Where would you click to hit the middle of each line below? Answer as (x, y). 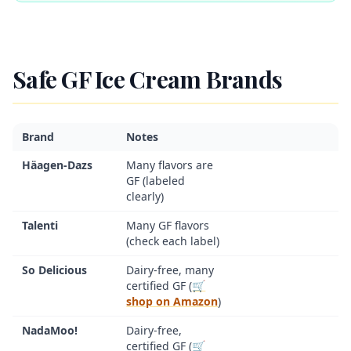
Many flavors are (170, 165)
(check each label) (173, 241)
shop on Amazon (172, 301)
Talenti (40, 225)
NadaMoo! (50, 330)
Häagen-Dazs (57, 165)
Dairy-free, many (170, 270)
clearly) (145, 196)
